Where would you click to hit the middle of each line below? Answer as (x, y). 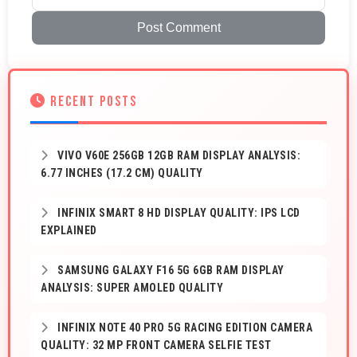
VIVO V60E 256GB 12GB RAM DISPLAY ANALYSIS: (177, 156)
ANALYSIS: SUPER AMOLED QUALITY (132, 288)
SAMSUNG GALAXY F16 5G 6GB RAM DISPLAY (169, 271)
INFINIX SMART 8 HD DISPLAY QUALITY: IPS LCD (177, 213)
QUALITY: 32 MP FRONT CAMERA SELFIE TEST (156, 345)
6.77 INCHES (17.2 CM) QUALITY (122, 173)
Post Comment (178, 28)
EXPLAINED (69, 231)
